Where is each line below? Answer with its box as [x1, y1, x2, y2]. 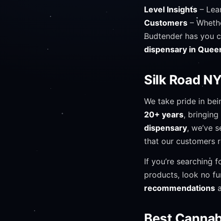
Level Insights [144, 4, 197, 14]
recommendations [144, 183, 215, 193]
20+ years [144, 110, 184, 119]
